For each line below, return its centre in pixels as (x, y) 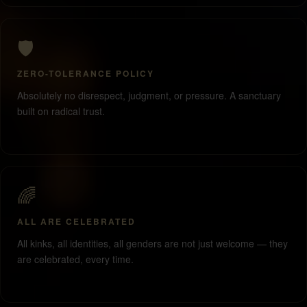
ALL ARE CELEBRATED (76, 222)
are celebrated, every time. (75, 259)
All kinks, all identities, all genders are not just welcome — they (152, 244)
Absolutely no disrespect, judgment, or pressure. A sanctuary (149, 96)
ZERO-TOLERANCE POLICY (86, 74)
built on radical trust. (61, 111)
